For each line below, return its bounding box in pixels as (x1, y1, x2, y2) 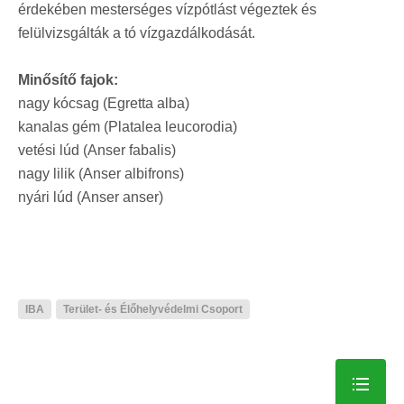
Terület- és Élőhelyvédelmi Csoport (63, 303, 243, 316)
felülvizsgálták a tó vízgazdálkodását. (18, 25, 255, 41)
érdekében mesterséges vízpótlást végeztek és (18, 2, 317, 17)
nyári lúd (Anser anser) (18, 189, 163, 205)
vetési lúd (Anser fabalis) (18, 142, 176, 158)
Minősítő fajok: (18, 72, 118, 87)
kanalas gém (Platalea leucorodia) (18, 119, 237, 134)
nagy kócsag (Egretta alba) (18, 96, 189, 111)
